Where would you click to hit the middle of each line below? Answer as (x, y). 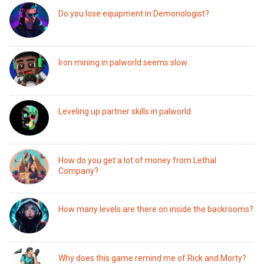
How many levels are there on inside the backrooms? (156, 209)
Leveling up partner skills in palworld (125, 111)
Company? (79, 171)
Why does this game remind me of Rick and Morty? (153, 258)
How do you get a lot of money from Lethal (138, 160)
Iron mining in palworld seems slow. (124, 62)
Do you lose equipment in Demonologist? (134, 14)
